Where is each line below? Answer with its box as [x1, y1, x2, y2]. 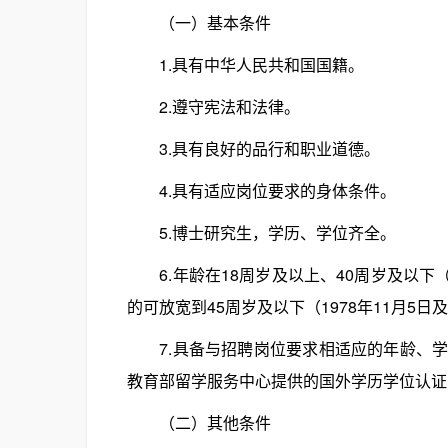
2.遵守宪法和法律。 [127, 95, 300, 118]
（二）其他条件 [127, 411, 271, 434]
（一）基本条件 [127, 11, 271, 34]
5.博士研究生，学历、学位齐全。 [127, 221, 396, 244]
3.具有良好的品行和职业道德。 [127, 137, 380, 160]
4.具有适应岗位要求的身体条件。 [127, 179, 396, 202]
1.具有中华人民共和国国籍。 [127, 53, 364, 76]
